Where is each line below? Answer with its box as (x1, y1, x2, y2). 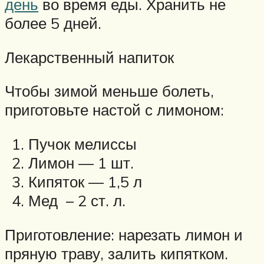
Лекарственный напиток (5, 47, 174, 67)
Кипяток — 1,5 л (28, 171, 142, 191)
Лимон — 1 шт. (28, 153, 134, 172)
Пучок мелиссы (28, 134, 137, 153)
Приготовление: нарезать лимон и (5, 225, 243, 244)
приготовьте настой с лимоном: (5, 100, 224, 120)
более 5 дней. (5, 14, 101, 33)
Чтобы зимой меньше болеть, (5, 81, 214, 101)
